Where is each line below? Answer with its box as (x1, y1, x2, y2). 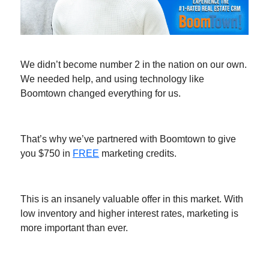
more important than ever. (20, 223, 128, 234)
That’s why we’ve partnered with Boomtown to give (20, 134, 236, 145)
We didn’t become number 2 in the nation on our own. (20, 59, 247, 70)
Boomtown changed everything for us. (20, 88, 181, 99)
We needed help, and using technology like (20, 74, 204, 85)
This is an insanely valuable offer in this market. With (20, 194, 243, 205)
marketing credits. (99, 148, 177, 159)
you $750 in (20, 148, 73, 159)
